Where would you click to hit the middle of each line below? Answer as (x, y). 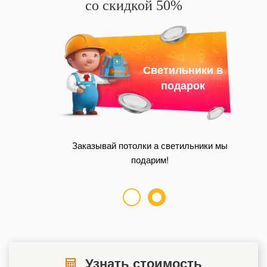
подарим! (150, 160)
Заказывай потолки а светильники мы (150, 145)
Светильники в (183, 70)
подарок (183, 86)
